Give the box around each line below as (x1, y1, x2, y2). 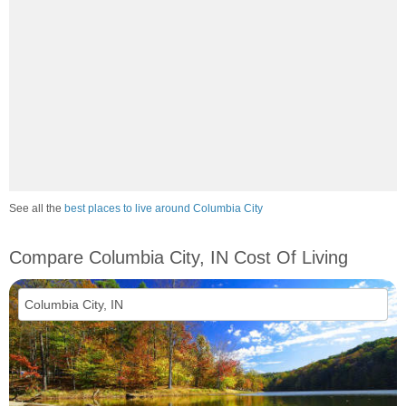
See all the (9, 201, 64, 215)
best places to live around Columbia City (64, 201, 263, 215)
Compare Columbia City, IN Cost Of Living (9, 246, 348, 267)
